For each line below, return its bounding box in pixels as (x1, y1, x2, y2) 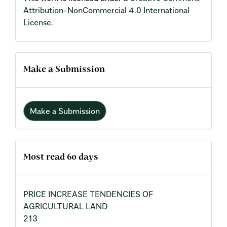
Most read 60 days (23, 153, 98, 162)
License (23, 17, 51, 27)
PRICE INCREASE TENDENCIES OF (23, 189, 153, 200)
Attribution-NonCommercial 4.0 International (23, 5, 190, 15)
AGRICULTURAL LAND (23, 201, 107, 212)
